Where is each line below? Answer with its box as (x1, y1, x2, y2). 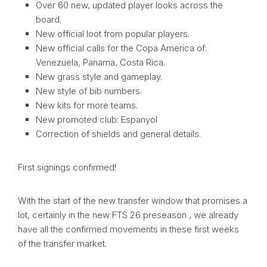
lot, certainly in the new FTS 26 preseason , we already (18, 209, 238, 221)
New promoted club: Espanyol (36, 114, 157, 126)
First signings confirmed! (18, 162, 116, 173)
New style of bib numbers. (36, 85, 142, 97)
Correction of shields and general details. (36, 128, 201, 140)
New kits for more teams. (36, 100, 138, 111)
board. (36, 14, 61, 26)
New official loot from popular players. (36, 28, 190, 40)
